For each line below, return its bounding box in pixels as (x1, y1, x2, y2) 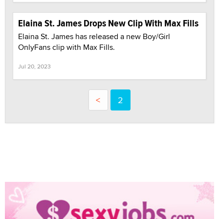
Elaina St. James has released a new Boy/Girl (18, 30, 170, 42)
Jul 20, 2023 (18, 62, 51, 70)
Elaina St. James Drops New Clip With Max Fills (18, 16, 198, 30)
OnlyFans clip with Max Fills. (18, 41, 115, 53)
